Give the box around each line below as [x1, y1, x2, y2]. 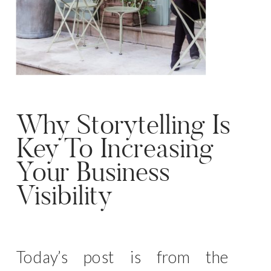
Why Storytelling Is [16, 107, 230, 142]
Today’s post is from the [16, 247, 229, 267]
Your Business [16, 154, 171, 189]
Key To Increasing [16, 131, 214, 165]
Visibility [16, 178, 113, 212]
